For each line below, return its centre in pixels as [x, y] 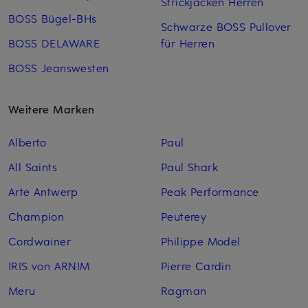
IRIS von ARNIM [49, 266]
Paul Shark [189, 167]
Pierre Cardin [196, 266]
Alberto [27, 142]
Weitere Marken [52, 109]
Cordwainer [40, 241]
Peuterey [184, 216]
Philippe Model [200, 241]
